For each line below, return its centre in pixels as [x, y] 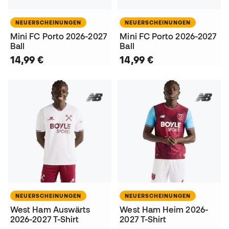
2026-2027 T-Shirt [45, 220]
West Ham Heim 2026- [164, 210]
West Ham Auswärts [50, 210]
